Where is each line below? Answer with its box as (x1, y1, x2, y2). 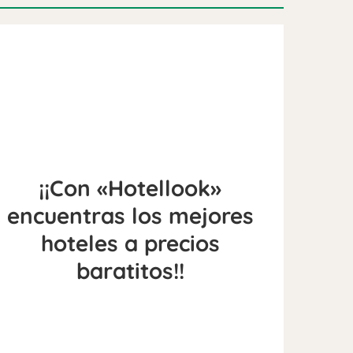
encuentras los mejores (6, 201, 254, 229)
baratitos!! (76, 256, 184, 284)
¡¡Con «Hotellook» (39, 173, 222, 202)
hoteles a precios (40, 229, 220, 257)
